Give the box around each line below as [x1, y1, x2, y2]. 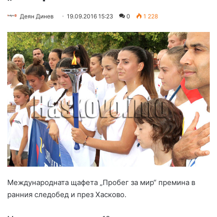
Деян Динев [20, 13, 54, 20]
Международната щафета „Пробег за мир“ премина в [7, 178, 195, 187]
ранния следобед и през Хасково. [7, 190, 126, 200]
